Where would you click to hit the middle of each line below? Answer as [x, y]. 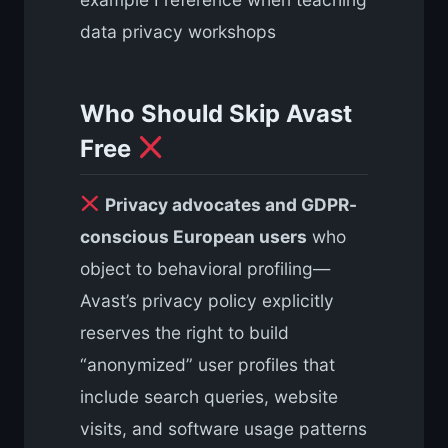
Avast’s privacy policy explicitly [207, 300]
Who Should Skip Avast [216, 113]
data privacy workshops [178, 31]
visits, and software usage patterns [223, 428]
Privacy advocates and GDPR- [230, 204]
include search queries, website [209, 396]
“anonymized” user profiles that [207, 364]
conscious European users [193, 236]
